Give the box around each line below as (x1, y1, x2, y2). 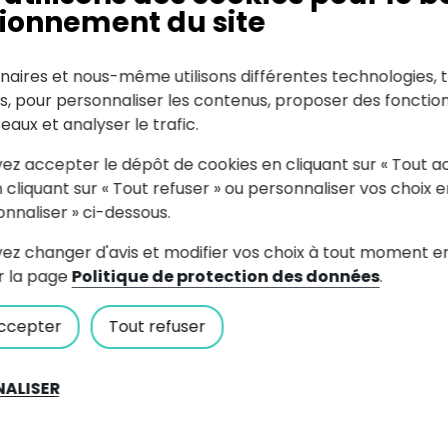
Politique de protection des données (71, 264, 380, 288)
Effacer (157, 175, 216, 198)
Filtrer (243, 175, 291, 198)
